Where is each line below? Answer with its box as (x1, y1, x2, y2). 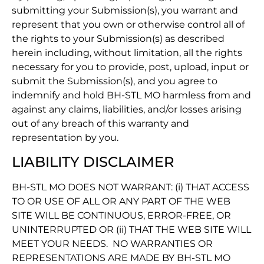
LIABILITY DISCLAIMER (12, 153, 174, 171)
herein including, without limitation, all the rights (12, 47, 242, 58)
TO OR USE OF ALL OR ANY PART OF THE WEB (12, 196, 230, 207)
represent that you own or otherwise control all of (12, 18, 245, 30)
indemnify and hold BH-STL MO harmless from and (12, 89, 251, 101)
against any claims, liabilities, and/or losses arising (12, 103, 242, 115)
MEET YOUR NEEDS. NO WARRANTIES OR (12, 238, 213, 250)
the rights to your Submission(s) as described (12, 32, 225, 44)
